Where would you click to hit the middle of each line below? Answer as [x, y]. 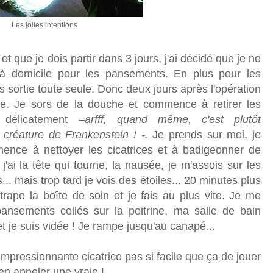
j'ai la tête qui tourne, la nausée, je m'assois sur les [132, 165]
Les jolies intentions [45, 25]
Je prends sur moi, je [207, 135]
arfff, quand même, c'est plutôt [173, 120]
